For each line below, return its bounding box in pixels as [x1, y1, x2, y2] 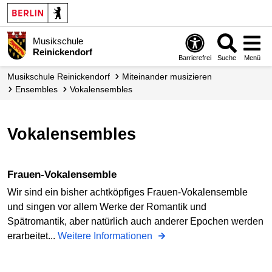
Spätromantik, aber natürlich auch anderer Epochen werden [7, 216, 263, 227]
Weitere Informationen [58, 231, 155, 242]
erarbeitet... [7, 231, 58, 242]
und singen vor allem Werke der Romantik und [7, 202, 206, 212]
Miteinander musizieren [129, 72, 212, 81]
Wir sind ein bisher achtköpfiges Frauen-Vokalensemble [7, 187, 248, 198]
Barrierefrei [178, 53, 212, 61]
